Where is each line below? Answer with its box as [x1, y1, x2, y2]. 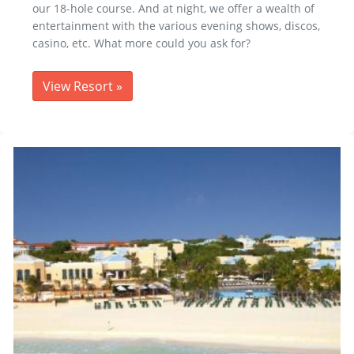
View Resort [43, 77, 116, 96]
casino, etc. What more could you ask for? [32, 36, 250, 51]
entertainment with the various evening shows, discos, [32, 18, 320, 34]
